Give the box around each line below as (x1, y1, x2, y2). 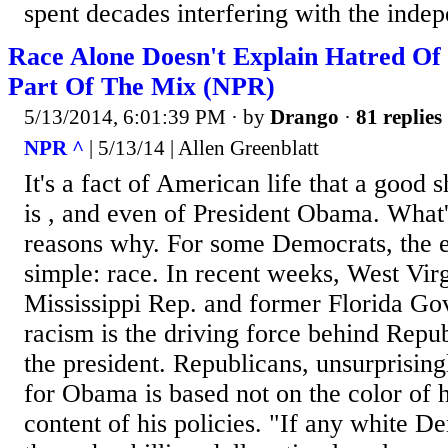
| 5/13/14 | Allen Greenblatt (84, 136, 319, 161)
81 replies (356, 104, 442, 129)
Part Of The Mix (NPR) (8, 71, 275, 101)
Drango (270, 104, 339, 129)
